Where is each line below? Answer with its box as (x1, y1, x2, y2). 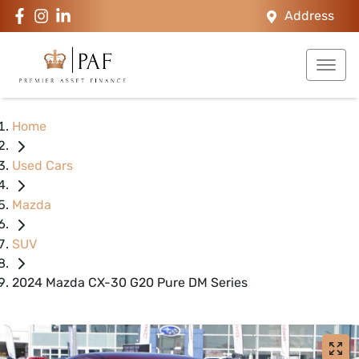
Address (284, 8, 334, 23)
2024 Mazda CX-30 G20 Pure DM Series (12, 275, 248, 291)
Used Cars (12, 157, 73, 173)
